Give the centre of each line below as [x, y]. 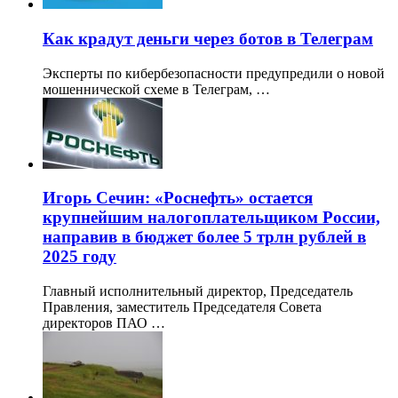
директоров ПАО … [104, 323]
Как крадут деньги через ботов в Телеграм [208, 38]
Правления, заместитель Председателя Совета [182, 307]
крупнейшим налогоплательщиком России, [211, 218]
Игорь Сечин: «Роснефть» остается [178, 198]
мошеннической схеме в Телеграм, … [156, 89]
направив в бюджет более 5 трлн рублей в [204, 237]
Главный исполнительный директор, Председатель [198, 291]
